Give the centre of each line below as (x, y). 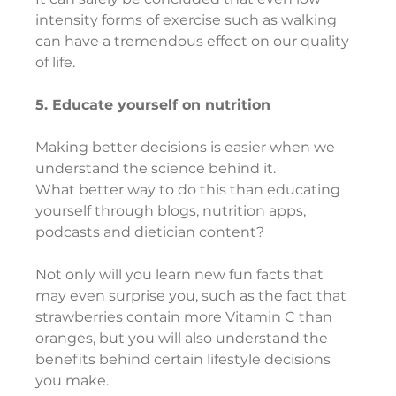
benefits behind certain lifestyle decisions (185, 360)
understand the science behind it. (156, 169)
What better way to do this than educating (190, 190)
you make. (72, 381)
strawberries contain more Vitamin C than (186, 317)
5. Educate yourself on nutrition (153, 105)
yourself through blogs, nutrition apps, (173, 211)
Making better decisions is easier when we (187, 148)
